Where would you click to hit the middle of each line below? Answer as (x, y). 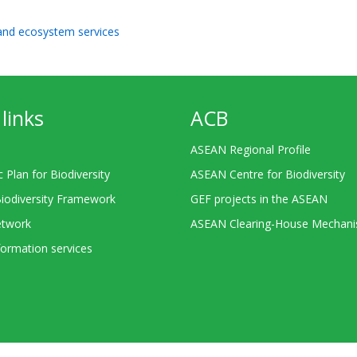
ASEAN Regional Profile (251, 149)
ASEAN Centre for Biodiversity (268, 174)
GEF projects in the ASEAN (259, 198)
